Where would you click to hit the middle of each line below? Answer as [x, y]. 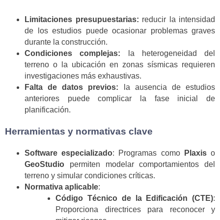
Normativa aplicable [61, 187]
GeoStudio [44, 165]
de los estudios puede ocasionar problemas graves [120, 31]
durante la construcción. [66, 42]
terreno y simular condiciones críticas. [90, 176]
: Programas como [148, 153]
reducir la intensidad [177, 20]
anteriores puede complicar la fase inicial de [120, 99]
